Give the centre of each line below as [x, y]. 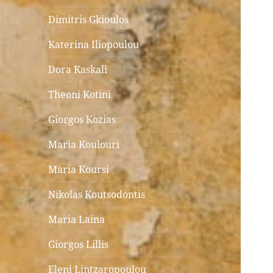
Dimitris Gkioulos [89, 20]
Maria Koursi [79, 170]
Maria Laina [77, 220]
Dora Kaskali [78, 70]
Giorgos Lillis [79, 245]
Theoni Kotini [80, 95]
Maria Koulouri [84, 145]
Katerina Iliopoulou [94, 45]
